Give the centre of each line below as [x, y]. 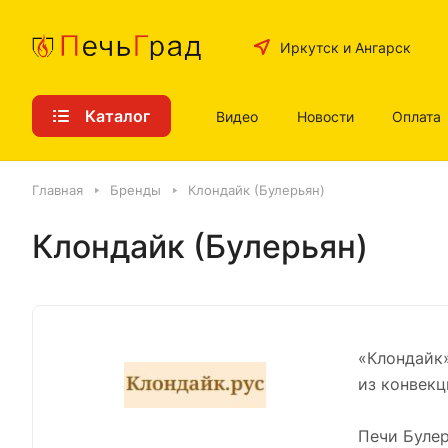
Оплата [417, 116]
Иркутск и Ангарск [345, 47]
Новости [325, 116]
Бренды [135, 190]
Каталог [117, 115]
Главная [57, 190]
